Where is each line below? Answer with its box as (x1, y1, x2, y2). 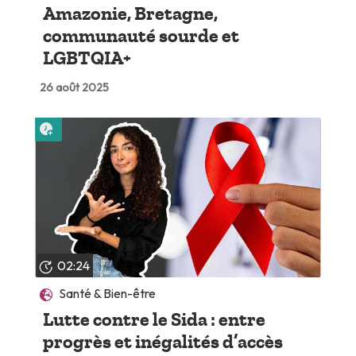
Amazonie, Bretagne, (42, 2, 218, 25)
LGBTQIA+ (42, 47, 131, 70)
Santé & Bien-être (59, 284, 157, 301)
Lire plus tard (56, 115, 127, 132)
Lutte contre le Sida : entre (42, 308, 265, 331)
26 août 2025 (39, 80, 109, 95)
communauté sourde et (42, 25, 239, 48)
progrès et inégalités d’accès (42, 330, 283, 353)
